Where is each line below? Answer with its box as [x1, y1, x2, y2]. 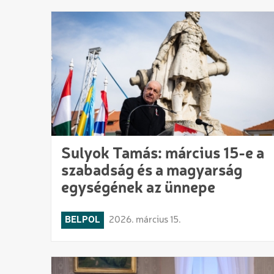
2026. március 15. [109, 215, 181, 225]
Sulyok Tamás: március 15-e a [61, 146, 264, 162]
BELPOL [65, 215, 100, 225]
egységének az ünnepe [61, 180, 215, 196]
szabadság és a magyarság [61, 163, 242, 179]
